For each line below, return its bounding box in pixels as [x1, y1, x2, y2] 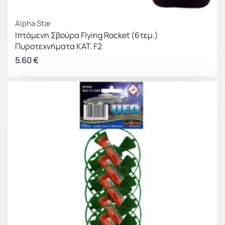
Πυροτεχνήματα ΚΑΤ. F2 [15, 41, 102, 52]
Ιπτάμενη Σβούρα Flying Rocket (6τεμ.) [15, 30, 158, 41]
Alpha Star [15, 18, 51, 29]
